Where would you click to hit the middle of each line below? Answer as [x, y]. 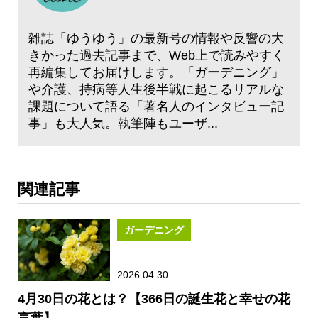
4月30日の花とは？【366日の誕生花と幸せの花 [154, 298]
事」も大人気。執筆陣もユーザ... [123, 123]
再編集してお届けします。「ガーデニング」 [156, 72]
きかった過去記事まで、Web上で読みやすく [157, 55]
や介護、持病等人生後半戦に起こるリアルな [156, 89]
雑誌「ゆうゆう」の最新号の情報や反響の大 [156, 38]
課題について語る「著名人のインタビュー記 [156, 106]
